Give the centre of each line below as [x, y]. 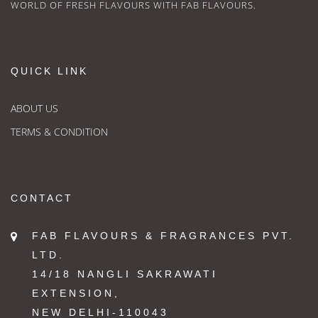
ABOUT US [34, 109]
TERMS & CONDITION [59, 132]
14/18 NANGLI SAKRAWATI [125, 274]
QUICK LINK [49, 71]
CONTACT [42, 198]
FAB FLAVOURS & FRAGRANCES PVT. [163, 236]
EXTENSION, [76, 294]
